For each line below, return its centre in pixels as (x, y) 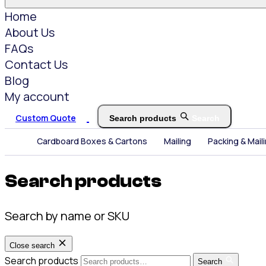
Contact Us (36, 64)
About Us (30, 32)
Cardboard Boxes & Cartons (92, 141)
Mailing (178, 141)
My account (37, 96)
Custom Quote (46, 118)
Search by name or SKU (67, 216)
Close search (32, 246)
